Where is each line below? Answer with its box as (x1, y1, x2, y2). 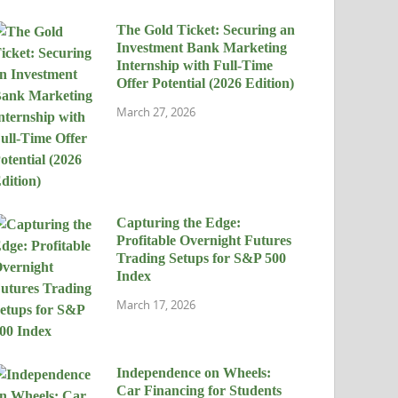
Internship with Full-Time (116, 58, 274, 74)
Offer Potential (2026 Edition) (116, 76, 295, 92)
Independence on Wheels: (116, 365, 272, 381)
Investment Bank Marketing (116, 40, 288, 56)
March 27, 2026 (116, 103, 196, 120)
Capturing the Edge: (116, 215, 242, 231)
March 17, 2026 (116, 296, 196, 313)
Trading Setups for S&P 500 (116, 251, 287, 267)
